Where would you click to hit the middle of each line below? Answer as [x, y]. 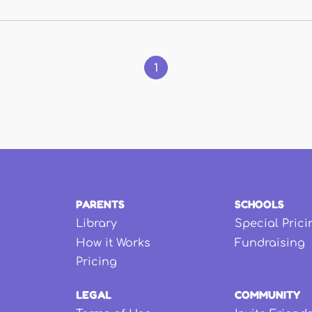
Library [96, 224]
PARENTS [100, 204]
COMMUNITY [268, 295]
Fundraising [270, 243]
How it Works [113, 243]
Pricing [96, 262]
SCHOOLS [260, 204]
